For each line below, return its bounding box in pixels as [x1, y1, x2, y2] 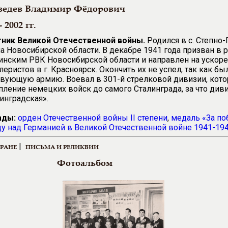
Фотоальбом [57, 157, 112, 168]
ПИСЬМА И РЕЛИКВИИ [25, 142, 99, 151]
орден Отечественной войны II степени [18, 113, 167, 123]
